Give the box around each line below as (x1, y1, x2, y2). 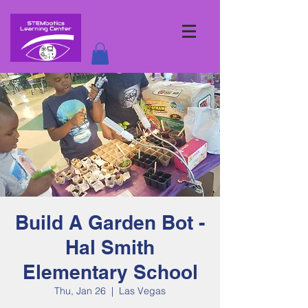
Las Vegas (119, 285, 166, 298)
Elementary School (22, 261, 198, 284)
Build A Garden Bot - (15, 211, 205, 234)
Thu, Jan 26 (54, 285, 106, 298)
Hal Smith (65, 236, 155, 259)
